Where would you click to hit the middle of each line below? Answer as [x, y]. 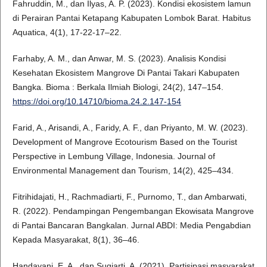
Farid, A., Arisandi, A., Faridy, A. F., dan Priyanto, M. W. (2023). [130, 128]
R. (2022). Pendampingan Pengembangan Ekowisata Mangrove [133, 211]
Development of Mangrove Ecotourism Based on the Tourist [125, 142]
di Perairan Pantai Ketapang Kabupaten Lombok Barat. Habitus [131, 18]
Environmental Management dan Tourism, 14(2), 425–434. [123, 171]
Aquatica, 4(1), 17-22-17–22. [67, 32]
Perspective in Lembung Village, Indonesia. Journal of [114, 156]
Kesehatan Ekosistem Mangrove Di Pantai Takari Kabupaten [126, 73]
